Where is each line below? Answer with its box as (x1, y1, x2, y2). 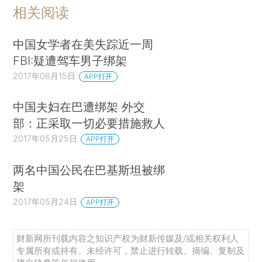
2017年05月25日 (13, 133, 78, 144)
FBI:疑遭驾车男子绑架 (13, 53, 127, 68)
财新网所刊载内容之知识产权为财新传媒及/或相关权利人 (16, 232, 239, 244)
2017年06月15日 (13, 70, 76, 81)
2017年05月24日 (13, 196, 78, 206)
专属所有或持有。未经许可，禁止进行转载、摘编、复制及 (16, 244, 245, 256)
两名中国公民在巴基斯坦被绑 (13, 162, 166, 177)
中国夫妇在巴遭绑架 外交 (13, 99, 146, 115)
